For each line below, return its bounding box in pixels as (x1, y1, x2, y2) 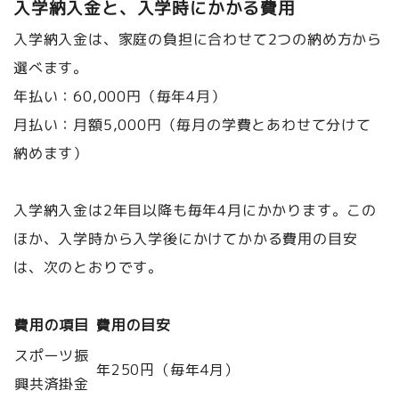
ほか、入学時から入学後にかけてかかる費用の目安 (12, 228, 358, 248)
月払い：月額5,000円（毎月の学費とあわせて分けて (13, 114, 371, 134)
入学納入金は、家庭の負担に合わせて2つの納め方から (13, 28, 383, 49)
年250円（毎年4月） (96, 359, 240, 379)
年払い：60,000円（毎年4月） (12, 85, 226, 106)
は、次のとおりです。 (12, 256, 163, 277)
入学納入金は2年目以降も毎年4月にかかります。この (13, 199, 378, 220)
